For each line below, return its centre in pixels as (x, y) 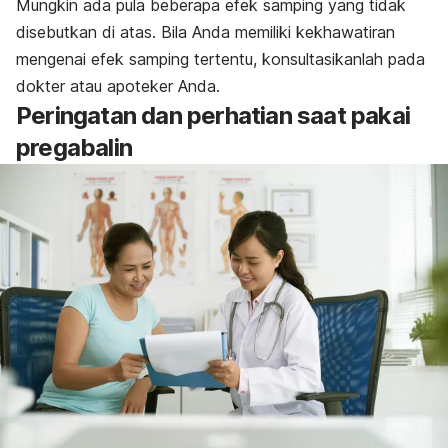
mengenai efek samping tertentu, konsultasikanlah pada (220, 59)
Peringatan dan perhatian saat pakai (213, 116)
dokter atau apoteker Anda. (118, 86)
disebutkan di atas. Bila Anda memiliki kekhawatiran (205, 32)
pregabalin (74, 148)
